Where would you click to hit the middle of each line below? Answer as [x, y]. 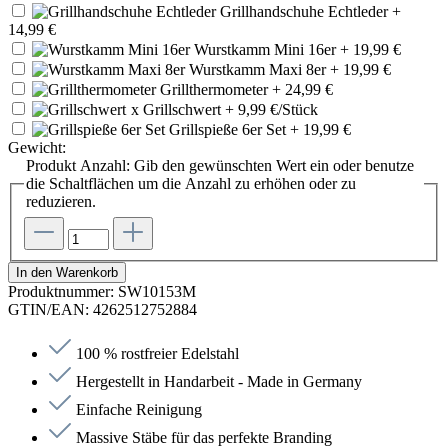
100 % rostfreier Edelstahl [157, 353]
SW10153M [157, 291]
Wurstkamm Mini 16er [267, 50]
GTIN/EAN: [50, 309]
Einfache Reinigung [139, 409]
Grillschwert [184, 110]
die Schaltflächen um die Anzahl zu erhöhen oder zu [191, 184]
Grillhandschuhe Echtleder [306, 12]
